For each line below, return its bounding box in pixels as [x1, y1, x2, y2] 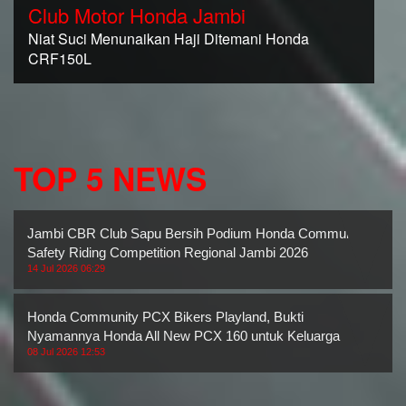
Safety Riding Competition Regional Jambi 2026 [27, 244, 308, 260]
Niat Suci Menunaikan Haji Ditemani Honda [28, 27, 309, 49]
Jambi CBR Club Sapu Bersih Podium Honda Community [27, 225, 367, 241]
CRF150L [28, 47, 92, 69]
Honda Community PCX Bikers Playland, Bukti [27, 308, 304, 324]
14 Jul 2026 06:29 [27, 262, 105, 274]
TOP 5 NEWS [14, 155, 207, 201]
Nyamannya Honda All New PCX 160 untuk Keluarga [27, 327, 340, 343]
